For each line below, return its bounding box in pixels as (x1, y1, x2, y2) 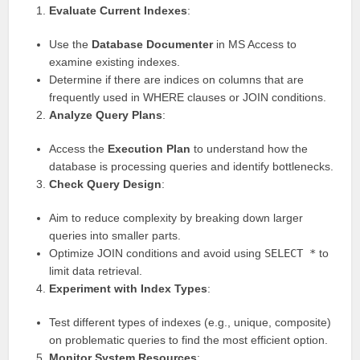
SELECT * (264, 247, 317, 260)
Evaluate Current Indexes (49, 4, 188, 17)
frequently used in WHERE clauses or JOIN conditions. (49, 91, 327, 104)
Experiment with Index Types (49, 282, 208, 295)
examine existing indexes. (49, 55, 181, 68)
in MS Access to (213, 38, 297, 51)
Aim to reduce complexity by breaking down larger (49, 211, 304, 224)
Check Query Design (49, 178, 162, 190)
